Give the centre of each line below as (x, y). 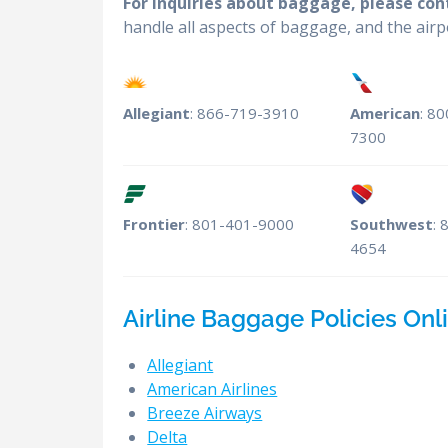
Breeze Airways (205, 413)
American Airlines (212, 389)
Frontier (154, 224)
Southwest (392, 224)
